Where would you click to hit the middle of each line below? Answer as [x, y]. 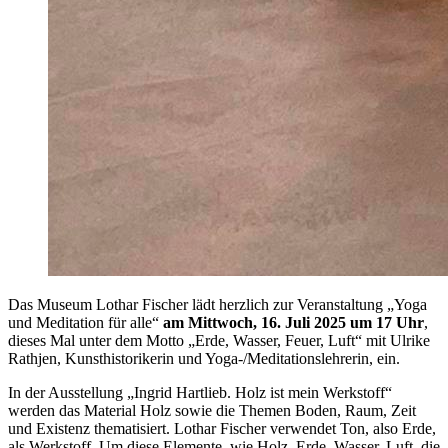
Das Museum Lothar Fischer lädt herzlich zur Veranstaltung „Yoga [217, 305]
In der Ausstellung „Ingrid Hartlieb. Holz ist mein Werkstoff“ [200, 393]
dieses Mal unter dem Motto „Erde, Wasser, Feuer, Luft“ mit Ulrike [219, 341]
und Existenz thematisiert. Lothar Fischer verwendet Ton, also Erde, [222, 429]
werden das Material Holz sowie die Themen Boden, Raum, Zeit [212, 411]
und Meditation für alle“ [85, 323]
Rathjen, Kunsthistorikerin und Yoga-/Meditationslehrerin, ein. [204, 359]
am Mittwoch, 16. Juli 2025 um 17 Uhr [293, 323]
